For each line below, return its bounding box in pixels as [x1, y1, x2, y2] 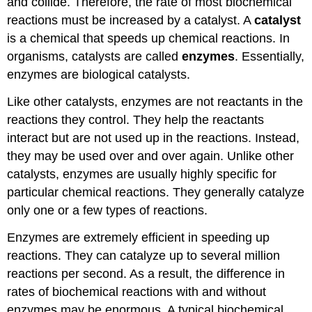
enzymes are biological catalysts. [7, 68, 191, 82]
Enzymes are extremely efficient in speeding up [7, 230, 270, 244]
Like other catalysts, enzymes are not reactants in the [7, 94, 304, 109]
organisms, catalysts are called [7, 49, 182, 64]
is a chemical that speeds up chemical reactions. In [7, 31, 290, 46]
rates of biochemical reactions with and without [7, 284, 267, 299]
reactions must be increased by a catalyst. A [7, 13, 255, 28]
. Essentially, [235, 49, 305, 64]
